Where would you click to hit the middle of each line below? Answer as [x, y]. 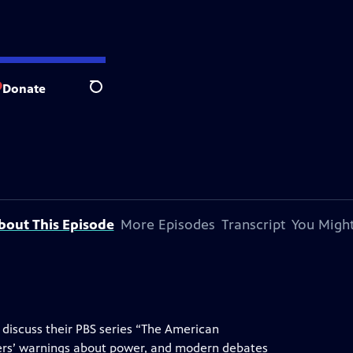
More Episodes [167, 225]
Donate [24, 88]
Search [108, 95]
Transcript [253, 225]
